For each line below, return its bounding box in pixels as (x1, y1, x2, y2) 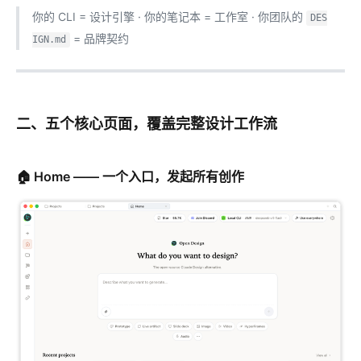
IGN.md (32, 34, 66, 46)
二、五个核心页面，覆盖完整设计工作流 (16, 115, 277, 133)
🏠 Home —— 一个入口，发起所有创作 (16, 168, 244, 185)
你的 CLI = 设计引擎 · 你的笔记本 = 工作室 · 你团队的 (32, 10, 306, 24)
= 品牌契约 (69, 31, 129, 46)
